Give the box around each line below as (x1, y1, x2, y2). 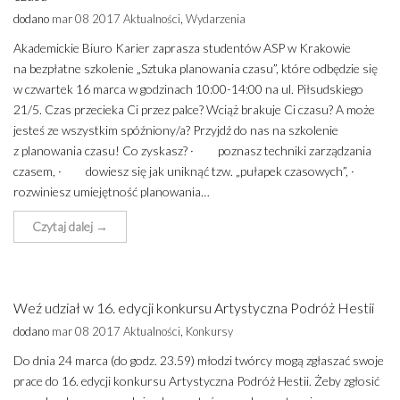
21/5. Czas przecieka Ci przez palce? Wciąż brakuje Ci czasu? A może (13, 102, 375, 117)
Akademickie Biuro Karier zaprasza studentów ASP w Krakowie (13, 40, 351, 55)
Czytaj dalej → (32, 219, 108, 234)
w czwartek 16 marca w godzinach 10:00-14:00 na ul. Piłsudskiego (13, 81, 363, 96)
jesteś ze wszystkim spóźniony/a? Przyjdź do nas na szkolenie (13, 122, 338, 137)
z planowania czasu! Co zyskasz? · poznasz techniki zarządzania (13, 143, 371, 158)
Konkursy (186, 324, 233, 338)
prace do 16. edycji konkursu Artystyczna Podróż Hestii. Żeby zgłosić (13, 373, 379, 388)
